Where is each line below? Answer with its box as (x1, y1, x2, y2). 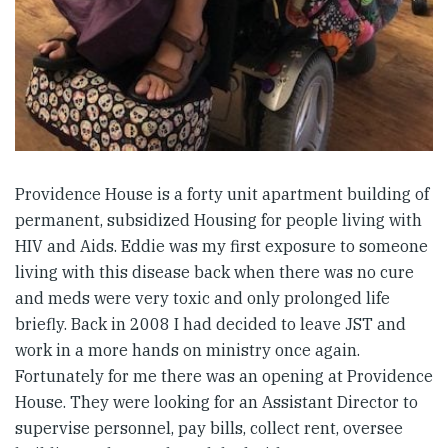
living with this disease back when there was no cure (15, 261, 414, 282)
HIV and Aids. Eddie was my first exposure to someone (15, 235, 428, 256)
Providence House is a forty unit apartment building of (15, 183, 429, 204)
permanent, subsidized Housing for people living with (15, 209, 422, 230)
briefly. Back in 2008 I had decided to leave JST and (15, 313, 406, 334)
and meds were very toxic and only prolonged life (15, 287, 390, 308)
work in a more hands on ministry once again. (15, 339, 360, 360)
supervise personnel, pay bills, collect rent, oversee (15, 417, 403, 438)
